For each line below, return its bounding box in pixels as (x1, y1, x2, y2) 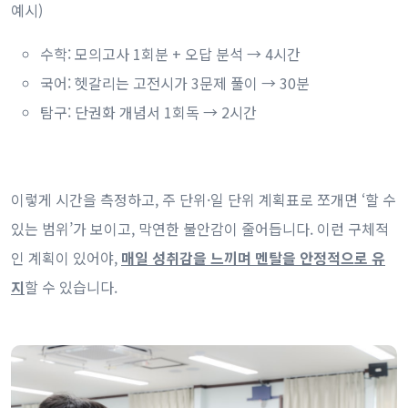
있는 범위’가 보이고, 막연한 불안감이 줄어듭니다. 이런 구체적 (11, 218, 389, 240)
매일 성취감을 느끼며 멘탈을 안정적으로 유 (121, 247, 385, 270)
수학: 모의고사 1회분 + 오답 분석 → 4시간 (40, 43, 301, 66)
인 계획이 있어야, (11, 247, 121, 270)
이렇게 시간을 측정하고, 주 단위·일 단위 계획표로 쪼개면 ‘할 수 (11, 189, 396, 211)
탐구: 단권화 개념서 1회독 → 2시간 (40, 101, 257, 124)
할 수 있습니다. (25, 276, 117, 299)
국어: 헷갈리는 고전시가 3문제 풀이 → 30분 (40, 72, 310, 95)
